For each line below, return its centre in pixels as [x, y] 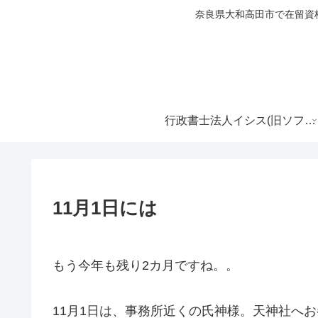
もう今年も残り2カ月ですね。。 [146, 265]
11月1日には [105, 208]
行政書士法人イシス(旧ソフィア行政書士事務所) [310, 120]
